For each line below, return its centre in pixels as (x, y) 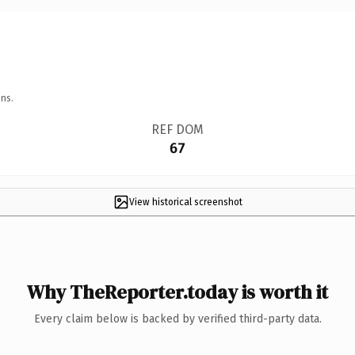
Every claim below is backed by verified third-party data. (177, 319)
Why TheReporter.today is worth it (177, 292)
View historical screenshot (185, 202)
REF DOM (177, 129)
